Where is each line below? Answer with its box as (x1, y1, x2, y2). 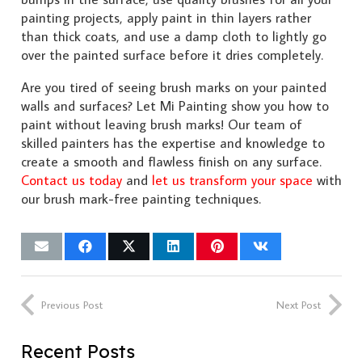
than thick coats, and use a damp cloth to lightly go (20, 27, 326, 46)
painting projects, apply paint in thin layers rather (20, 9, 311, 27)
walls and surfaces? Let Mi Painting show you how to (20, 97, 329, 116)
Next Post (276, 297, 321, 312)
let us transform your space (151, 171, 313, 190)
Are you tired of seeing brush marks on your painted (20, 78, 326, 97)
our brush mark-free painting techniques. (20, 190, 261, 208)
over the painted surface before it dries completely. (20, 46, 323, 65)
